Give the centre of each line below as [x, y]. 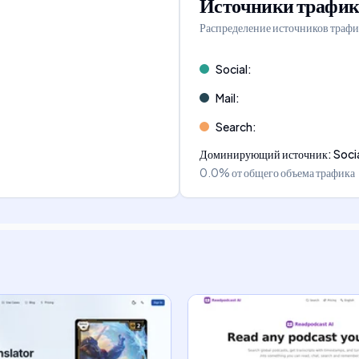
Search [234, 127]
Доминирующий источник [264, 154]
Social [232, 69]
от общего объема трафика [293, 172]
